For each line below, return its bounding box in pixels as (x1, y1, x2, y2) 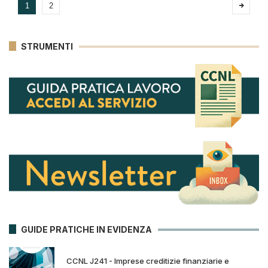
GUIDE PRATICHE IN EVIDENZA (21, 224, 152, 235)
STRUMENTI (21, 41, 73, 51)
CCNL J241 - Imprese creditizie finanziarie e (66, 256, 229, 266)
